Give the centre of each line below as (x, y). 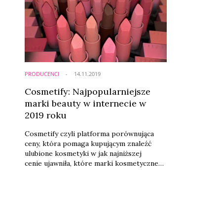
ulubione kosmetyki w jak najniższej (83, 153)
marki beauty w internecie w (85, 103)
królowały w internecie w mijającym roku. (92, 173)
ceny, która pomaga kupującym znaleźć (88, 143)
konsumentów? (49, 193)
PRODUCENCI (42, 74)
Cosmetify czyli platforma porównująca (89, 133)
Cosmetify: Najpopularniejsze (87, 91)
